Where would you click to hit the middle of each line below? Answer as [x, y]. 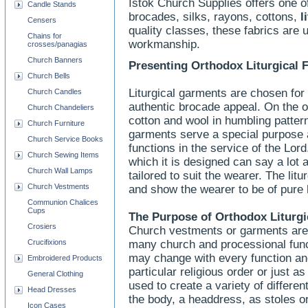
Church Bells [49, 76]
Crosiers [42, 226]
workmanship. [164, 44]
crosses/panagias [57, 44]
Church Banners [55, 60]
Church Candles [55, 91]
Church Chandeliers [61, 107]
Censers [42, 20]
